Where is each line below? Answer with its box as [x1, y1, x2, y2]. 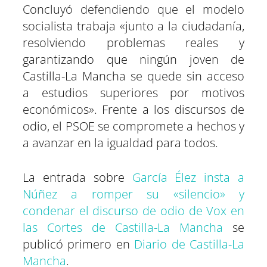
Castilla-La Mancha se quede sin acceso [23, 68, 244, 85]
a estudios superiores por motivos [23, 85, 244, 101]
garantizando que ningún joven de [23, 51, 244, 68]
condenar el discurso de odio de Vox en [23, 203, 244, 219]
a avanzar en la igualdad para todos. [23, 135, 218, 151]
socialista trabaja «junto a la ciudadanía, [23, 18, 244, 35]
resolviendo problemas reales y [23, 35, 244, 51]
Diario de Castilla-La [134, 236, 245, 253]
